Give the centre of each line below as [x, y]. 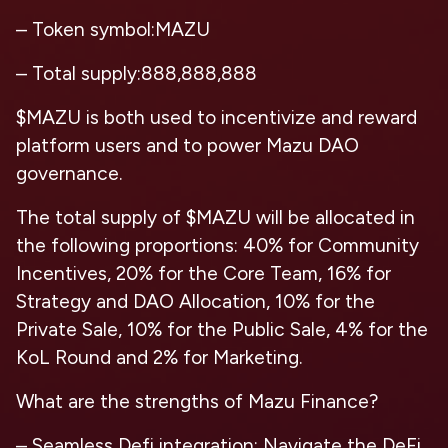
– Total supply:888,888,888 [136, 73]
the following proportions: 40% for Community [217, 245]
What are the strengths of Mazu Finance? [197, 401]
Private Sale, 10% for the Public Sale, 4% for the [222, 329]
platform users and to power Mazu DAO [187, 145]
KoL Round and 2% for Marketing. [159, 357]
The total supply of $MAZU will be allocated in [215, 217]
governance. [69, 173]
